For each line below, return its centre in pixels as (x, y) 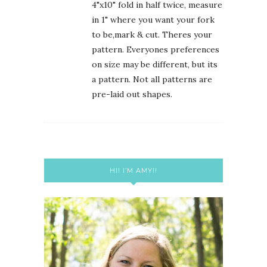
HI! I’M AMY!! (133, 171)
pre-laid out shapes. (132, 94)
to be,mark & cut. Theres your (152, 35)
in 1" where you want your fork (153, 20)
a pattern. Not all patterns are (152, 80)
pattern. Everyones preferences (156, 50)
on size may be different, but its (155, 65)
